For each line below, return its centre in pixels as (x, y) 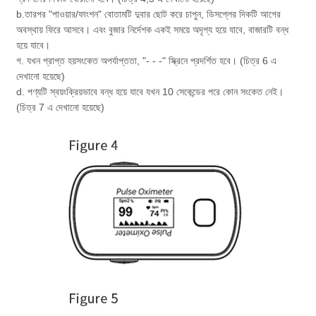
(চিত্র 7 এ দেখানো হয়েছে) (61, 107)
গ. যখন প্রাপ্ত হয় (47, 60)
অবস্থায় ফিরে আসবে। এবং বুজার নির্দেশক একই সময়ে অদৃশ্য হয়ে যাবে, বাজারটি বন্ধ (153, 29)
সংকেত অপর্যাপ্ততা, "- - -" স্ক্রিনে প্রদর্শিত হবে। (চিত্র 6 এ (177, 60)
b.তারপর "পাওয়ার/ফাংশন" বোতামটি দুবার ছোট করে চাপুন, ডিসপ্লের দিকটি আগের (149, 14)
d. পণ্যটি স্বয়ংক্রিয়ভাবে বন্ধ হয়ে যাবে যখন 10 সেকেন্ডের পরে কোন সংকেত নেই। (150, 91)
